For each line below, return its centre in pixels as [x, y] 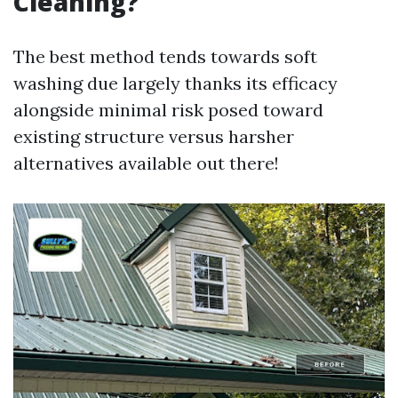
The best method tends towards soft [165, 56]
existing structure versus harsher [154, 136]
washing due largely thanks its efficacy [175, 83]
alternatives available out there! [146, 163]
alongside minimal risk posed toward [168, 110]
